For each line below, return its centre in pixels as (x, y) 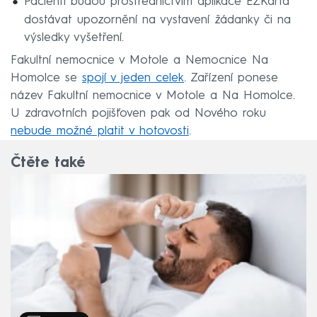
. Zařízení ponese (231, 79)
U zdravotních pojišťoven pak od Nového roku (138, 114)
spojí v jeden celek (133, 79)
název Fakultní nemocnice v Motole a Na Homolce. (153, 96)
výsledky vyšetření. (74, 38)
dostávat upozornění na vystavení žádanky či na (157, 20)
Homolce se (46, 79)
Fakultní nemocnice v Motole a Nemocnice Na (139, 61)
